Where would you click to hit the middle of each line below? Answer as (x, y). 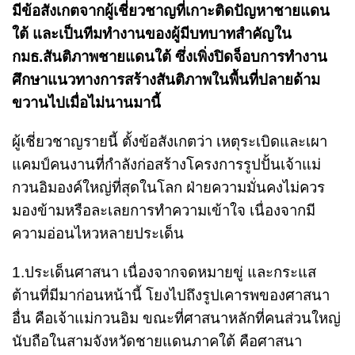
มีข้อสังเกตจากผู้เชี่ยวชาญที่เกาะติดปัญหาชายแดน (171, 10)
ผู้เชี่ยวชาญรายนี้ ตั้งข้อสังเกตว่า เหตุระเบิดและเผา (170, 141)
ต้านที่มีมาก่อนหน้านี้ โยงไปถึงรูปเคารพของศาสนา (171, 295)
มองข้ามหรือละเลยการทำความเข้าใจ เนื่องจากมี (164, 210)
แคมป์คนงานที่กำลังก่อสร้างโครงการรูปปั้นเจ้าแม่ (166, 164)
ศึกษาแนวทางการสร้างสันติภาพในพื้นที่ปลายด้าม (166, 79)
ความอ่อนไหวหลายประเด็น (98, 233)
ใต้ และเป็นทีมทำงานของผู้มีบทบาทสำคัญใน (152, 33)
